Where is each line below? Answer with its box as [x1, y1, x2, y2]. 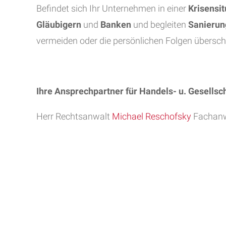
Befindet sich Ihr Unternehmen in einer [36, 3, 188, 14]
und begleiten [131, 19, 188, 30]
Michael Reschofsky [112, 111, 191, 122]
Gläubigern [36, 19, 81, 30]
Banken [100, 19, 131, 30]
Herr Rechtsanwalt [36, 111, 112, 122]
